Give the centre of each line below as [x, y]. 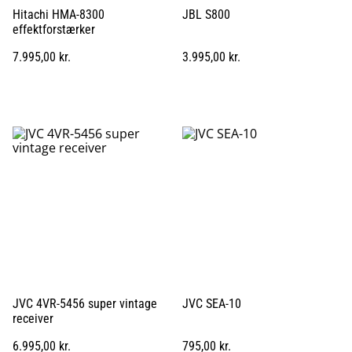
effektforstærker [54, 29]
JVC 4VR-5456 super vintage [85, 303]
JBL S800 [206, 14]
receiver [33, 318]
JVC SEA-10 [212, 303]
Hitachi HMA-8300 [59, 14]
